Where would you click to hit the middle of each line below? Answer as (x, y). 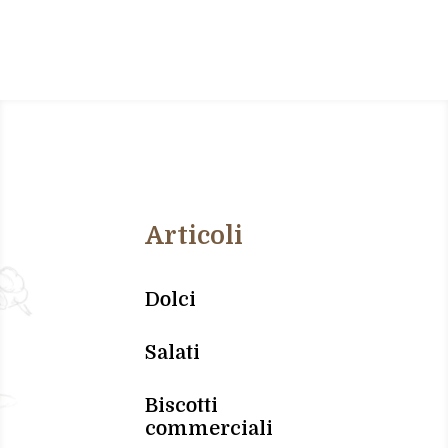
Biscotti (181, 405)
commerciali (208, 428)
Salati (172, 352)
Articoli (193, 235)
